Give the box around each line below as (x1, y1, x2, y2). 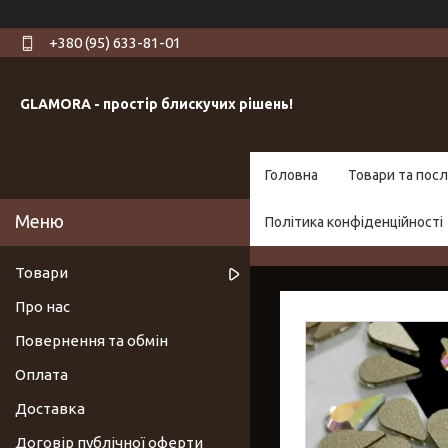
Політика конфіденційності (265, 214, 443, 231)
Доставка (15, 400, 85, 418)
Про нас (15, 298, 70, 316)
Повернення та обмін (15, 332, 168, 350)
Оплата (15, 366, 68, 384)
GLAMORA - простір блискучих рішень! (20, 96, 293, 113)
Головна (265, 167, 318, 184)
